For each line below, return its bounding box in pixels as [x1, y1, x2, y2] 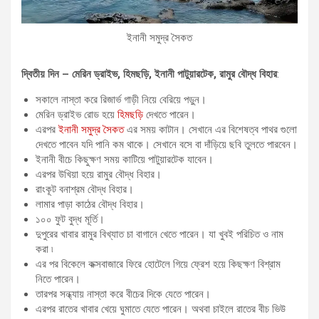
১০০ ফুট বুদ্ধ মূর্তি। [36, 212, 105, 226]
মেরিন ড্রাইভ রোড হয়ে [36, 108, 117, 121]
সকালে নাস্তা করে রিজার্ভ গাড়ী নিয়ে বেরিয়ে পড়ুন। [36, 93, 206, 106]
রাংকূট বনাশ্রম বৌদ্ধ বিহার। [36, 182, 134, 196]
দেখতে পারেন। [143, 108, 196, 121]
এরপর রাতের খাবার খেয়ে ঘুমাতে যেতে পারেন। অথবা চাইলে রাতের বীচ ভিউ [36, 302, 286, 315]
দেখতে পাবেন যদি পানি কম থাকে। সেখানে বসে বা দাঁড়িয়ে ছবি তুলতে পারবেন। [36, 137, 298, 151]
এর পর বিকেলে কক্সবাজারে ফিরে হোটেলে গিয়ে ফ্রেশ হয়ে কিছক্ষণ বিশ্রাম [36, 257, 281, 271]
